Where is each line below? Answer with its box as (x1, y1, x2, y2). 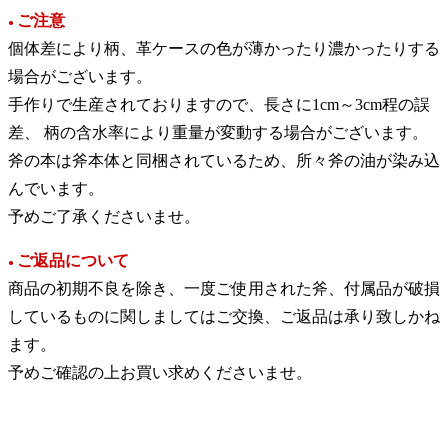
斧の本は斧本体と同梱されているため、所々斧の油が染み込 (8, 151, 440, 169)
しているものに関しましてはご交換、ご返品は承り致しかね (8, 307, 440, 325)
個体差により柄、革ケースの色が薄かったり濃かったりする (8, 39, 440, 57)
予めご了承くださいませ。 (8, 207, 200, 225)
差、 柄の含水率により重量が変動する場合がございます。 (8, 123, 428, 141)
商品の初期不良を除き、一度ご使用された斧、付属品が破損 (8, 279, 440, 297)
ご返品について (17, 251, 129, 269)
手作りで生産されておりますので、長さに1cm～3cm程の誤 (8, 95, 430, 113)
